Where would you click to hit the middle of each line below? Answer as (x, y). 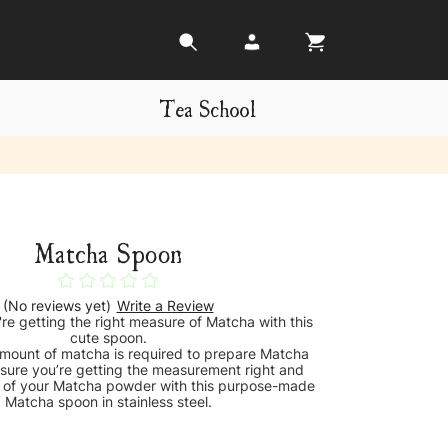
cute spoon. (108, 338)
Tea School (208, 107)
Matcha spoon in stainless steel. (108, 402)
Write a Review (165, 306)
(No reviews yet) (56, 306)
